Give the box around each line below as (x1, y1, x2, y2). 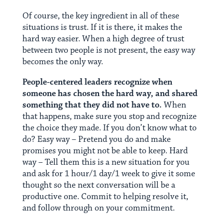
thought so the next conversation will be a (22, 180, 175, 191)
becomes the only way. (22, 56, 103, 68)
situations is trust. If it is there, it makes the (22, 22, 182, 33)
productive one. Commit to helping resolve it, (22, 191, 188, 203)
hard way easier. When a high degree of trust (22, 33, 184, 45)
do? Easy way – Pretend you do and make (22, 134, 171, 145)
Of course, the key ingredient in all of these (22, 10, 179, 22)
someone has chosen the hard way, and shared (22, 88, 198, 100)
